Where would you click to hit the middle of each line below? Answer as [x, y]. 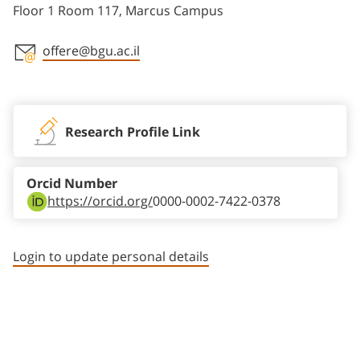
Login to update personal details [111, 257]
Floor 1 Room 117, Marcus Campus [118, 11]
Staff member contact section [142, 75]
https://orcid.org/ [100, 201]
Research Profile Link [133, 133]
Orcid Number [72, 184]
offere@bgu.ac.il [91, 51]
